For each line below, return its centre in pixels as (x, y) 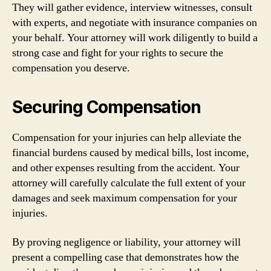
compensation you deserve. (71, 68)
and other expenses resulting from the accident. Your (126, 168)
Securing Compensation (106, 107)
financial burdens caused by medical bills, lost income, (131, 153)
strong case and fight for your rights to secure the (118, 53)
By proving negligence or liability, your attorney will (126, 242)
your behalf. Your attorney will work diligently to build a (135, 38)
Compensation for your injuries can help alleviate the (127, 138)
